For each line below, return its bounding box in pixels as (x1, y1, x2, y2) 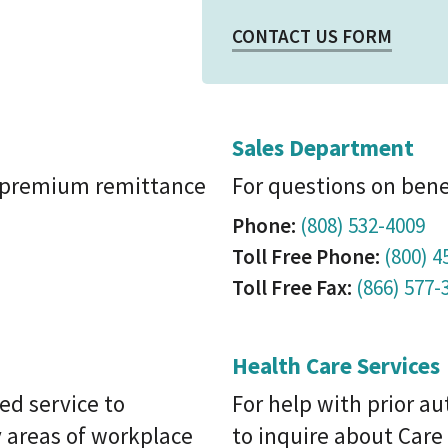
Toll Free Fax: (232, 274, 352, 301)
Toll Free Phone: (232, 243, 380, 270)
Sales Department (232, 133, 414, 162)
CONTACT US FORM (232, 24, 392, 48)
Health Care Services (232, 351, 440, 380)
